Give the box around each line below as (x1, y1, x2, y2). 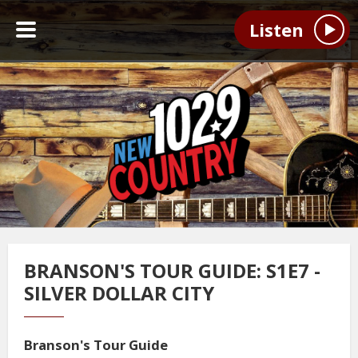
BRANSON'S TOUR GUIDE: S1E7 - (24, 257, 320, 284)
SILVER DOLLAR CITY (24, 280, 214, 306)
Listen (249, 18, 304, 42)
